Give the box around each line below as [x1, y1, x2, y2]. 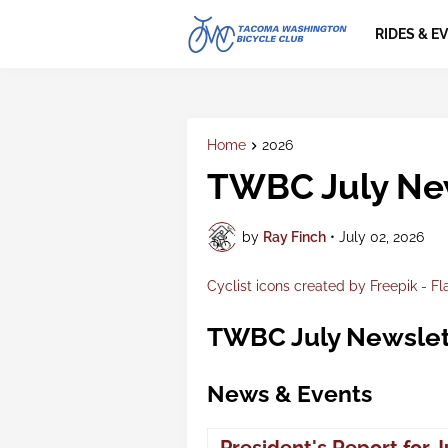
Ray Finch [263, 228, 326, 245]
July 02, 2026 [339, 228, 424, 245]
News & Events [207, 380, 372, 408]
